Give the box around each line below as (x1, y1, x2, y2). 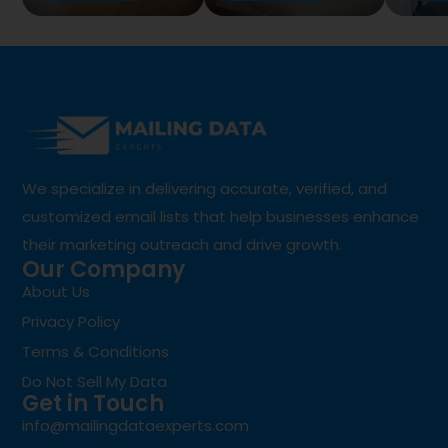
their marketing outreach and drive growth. (22, 233, 343, 255)
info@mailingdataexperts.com (22, 414, 250, 436)
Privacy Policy (22, 310, 121, 332)
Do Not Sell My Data (22, 370, 168, 392)
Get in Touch (22, 387, 165, 419)
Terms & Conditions (22, 340, 170, 362)
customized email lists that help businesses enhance (22, 205, 420, 227)
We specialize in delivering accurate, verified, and (22, 177, 388, 199)
